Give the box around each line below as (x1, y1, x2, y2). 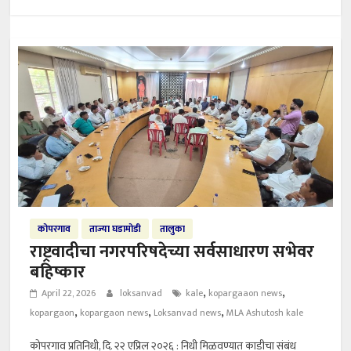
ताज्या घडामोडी (89, 221, 142, 237)
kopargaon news (80, 305, 149, 321)
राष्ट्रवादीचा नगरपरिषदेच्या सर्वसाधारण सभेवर (30, 237, 315, 267)
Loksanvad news (154, 305, 222, 321)
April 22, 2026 (42, 285, 96, 302)
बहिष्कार (30, 258, 86, 288)
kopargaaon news (208, 285, 283, 302)
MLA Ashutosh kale (226, 305, 304, 321)
